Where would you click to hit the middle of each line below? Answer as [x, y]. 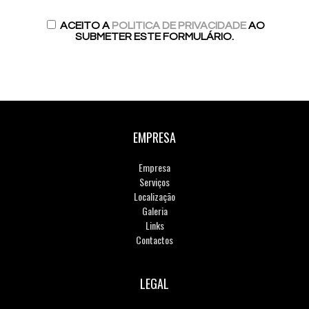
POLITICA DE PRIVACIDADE [179, 25]
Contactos [154, 239]
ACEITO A [85, 25]
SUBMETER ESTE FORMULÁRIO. [154, 36]
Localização [154, 196]
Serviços [154, 181]
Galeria [154, 210]
